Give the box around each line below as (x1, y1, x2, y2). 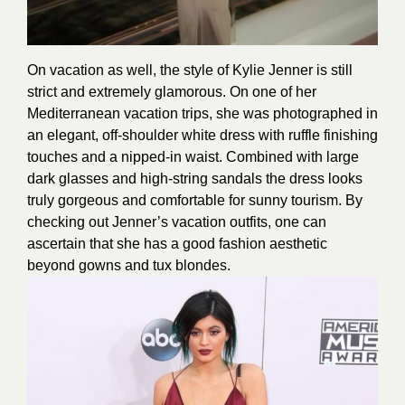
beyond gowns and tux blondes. (27, 257, 231, 273)
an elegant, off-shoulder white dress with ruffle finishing (27, 127, 378, 143)
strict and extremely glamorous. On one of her (27, 83, 316, 99)
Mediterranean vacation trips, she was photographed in (27, 105, 378, 121)
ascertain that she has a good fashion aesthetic (27, 235, 327, 251)
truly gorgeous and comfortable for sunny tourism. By (27, 192, 363, 208)
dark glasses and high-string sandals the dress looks (27, 170, 363, 186)
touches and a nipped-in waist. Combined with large (27, 148, 359, 165)
